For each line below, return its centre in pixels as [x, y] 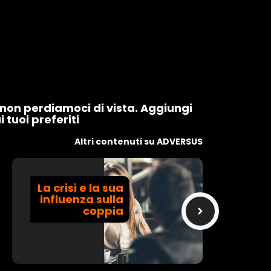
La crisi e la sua [81, 188]
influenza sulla [82, 200]
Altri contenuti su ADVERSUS [139, 142]
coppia [103, 211]
